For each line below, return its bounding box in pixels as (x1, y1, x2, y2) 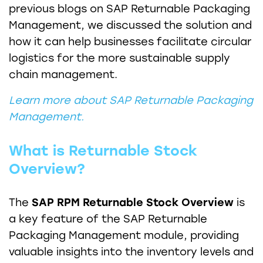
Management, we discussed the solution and (9, 18, 252, 32)
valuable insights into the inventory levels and (9, 245, 254, 258)
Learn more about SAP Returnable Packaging (9, 93, 253, 107)
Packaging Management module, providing (9, 228, 239, 242)
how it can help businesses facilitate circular (9, 35, 251, 48)
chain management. (9, 68, 117, 81)
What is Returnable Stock (9, 141, 197, 159)
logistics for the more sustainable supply (9, 51, 230, 65)
